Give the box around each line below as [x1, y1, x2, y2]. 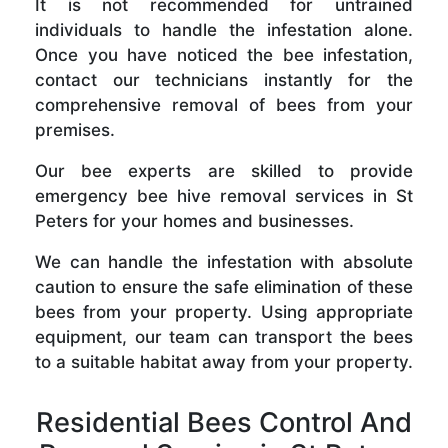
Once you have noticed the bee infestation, [35, 44, 413, 65]
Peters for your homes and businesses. [35, 210, 354, 231]
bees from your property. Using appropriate [35, 301, 413, 322]
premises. [35, 119, 115, 140]
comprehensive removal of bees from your [35, 94, 413, 115]
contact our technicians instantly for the [35, 69, 413, 90]
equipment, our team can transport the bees [35, 326, 413, 347]
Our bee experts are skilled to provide [35, 160, 413, 181]
